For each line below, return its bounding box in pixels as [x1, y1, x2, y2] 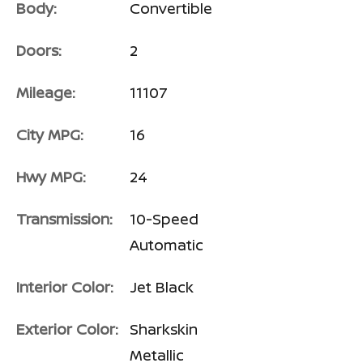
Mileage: [16, 83, 75, 103]
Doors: [16, 41, 62, 61]
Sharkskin [130, 319, 198, 340]
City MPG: [16, 125, 83, 145]
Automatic [130, 235, 203, 255]
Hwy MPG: [16, 167, 86, 187]
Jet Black [130, 277, 194, 297]
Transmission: [16, 209, 113, 229]
